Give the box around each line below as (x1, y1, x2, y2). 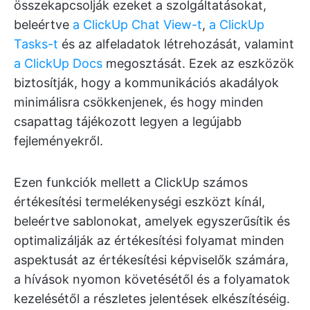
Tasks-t (14, 37, 58, 52)
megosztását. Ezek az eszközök (102, 56, 294, 71)
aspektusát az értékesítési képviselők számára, (14, 253, 289, 268)
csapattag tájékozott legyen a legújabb (14, 114, 241, 129)
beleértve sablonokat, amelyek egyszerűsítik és (14, 214, 290, 229)
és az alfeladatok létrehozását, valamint (58, 37, 294, 52)
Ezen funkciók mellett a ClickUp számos (14, 175, 248, 190)
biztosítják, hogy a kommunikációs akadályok (14, 75, 279, 91)
